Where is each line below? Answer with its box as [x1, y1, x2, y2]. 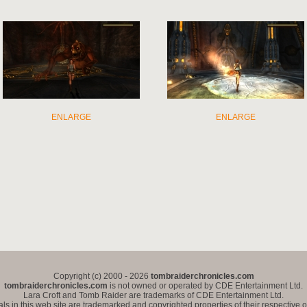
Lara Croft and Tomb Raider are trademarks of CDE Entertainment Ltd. [23, 291, 284, 300]
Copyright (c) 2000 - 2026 [53, 271, 151, 281]
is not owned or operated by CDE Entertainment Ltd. [108, 281, 303, 291]
